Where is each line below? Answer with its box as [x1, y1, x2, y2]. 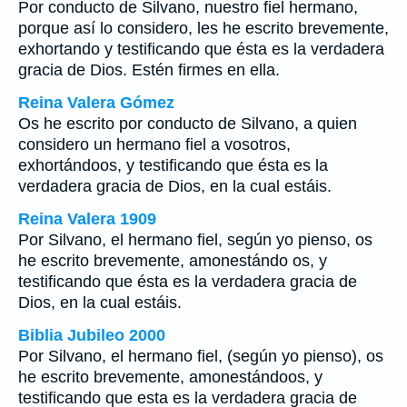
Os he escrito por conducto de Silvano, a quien [18, 114, 357, 133]
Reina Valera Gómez [18, 94, 174, 112]
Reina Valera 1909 [18, 210, 156, 228]
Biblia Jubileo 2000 [18, 326, 165, 344]
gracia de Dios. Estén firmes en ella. [18, 61, 280, 79]
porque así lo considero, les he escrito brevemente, [18, 19, 389, 37]
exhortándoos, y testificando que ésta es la [18, 156, 328, 174]
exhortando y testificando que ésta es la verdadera [18, 40, 384, 58]
